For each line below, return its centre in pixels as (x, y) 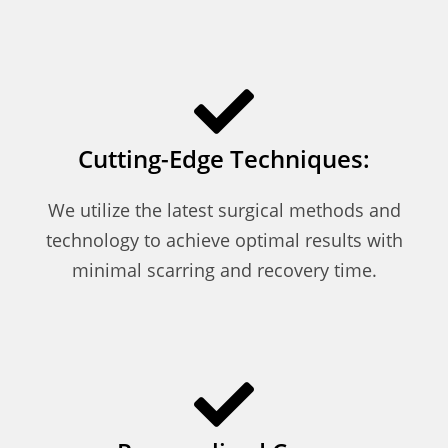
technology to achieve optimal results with (224, 239)
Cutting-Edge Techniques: (224, 158)
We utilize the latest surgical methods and (224, 209)
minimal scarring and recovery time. (224, 269)
